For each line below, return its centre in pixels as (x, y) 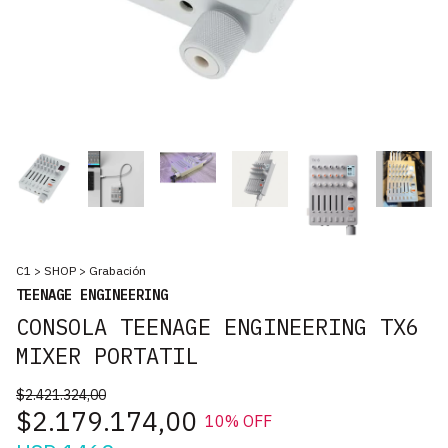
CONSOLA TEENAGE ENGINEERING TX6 (217, 326)
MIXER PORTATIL (107, 355)
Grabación (117, 270)
